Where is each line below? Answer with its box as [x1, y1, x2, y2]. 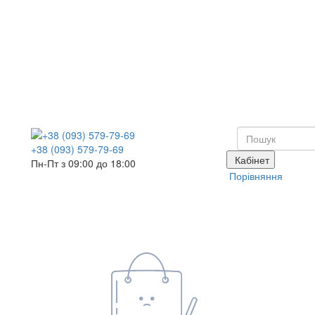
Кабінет [234, 153, 269, 167]
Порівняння [229, 169, 283, 183]
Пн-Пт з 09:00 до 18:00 [31, 156, 136, 171]
